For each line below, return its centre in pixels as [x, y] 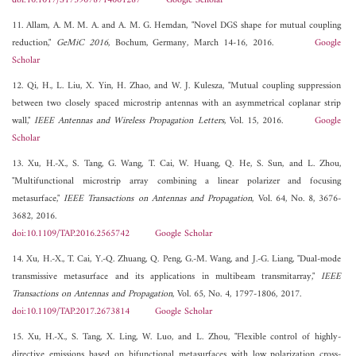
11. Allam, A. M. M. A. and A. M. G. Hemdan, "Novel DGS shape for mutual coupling [177, 26]
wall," [23, 122]
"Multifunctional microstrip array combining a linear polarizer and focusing [177, 182]
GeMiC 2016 [82, 44]
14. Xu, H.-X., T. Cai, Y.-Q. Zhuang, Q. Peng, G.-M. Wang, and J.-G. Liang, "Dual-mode [177, 260]
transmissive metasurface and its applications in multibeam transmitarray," [167, 277]
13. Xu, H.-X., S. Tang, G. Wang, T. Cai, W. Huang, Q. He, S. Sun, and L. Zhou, [177, 164]
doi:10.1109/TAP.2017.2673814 [71, 312]
